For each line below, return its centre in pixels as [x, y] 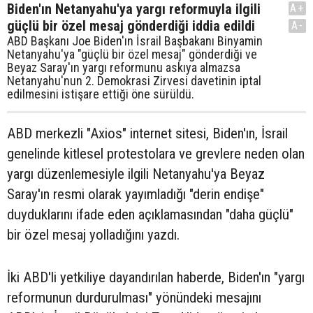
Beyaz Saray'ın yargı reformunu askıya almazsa [124, 67]
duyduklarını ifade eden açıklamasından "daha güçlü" [150, 214]
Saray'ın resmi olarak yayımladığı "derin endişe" [136, 194]
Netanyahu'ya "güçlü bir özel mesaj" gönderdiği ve [132, 54]
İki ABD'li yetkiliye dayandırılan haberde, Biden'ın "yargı [156, 277]
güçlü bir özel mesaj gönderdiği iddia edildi [131, 26]
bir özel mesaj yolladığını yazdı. [93, 235]
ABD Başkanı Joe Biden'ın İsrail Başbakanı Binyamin [135, 41]
